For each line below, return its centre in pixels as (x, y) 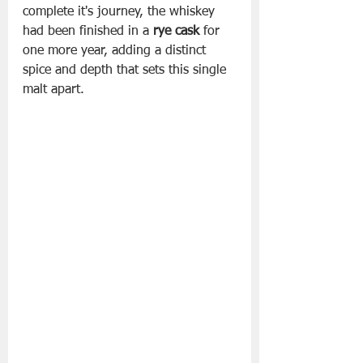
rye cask (176, 32)
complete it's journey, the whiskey (121, 12)
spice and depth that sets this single (126, 70)
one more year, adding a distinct (116, 51)
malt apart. (53, 90)
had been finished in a (88, 32)
